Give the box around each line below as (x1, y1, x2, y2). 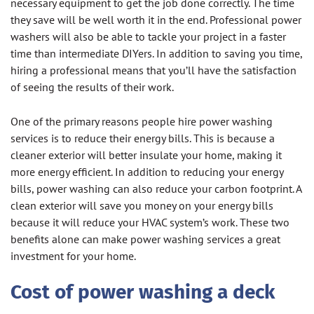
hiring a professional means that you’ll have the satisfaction (11, 63, 296, 78)
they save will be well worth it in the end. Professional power (11, 13, 301, 27)
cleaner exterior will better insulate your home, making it (11, 148, 282, 163)
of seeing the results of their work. (11, 80, 174, 95)
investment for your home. (11, 249, 136, 264)
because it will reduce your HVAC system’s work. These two (11, 215, 289, 230)
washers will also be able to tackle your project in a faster (11, 29, 286, 44)
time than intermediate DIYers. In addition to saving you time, (11, 46, 302, 61)
